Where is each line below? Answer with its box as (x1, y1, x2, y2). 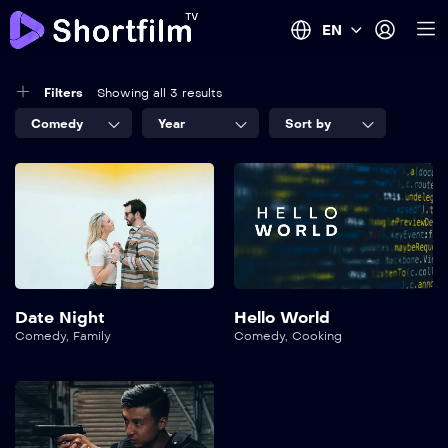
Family (73, 329, 111, 344)
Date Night (15, 308, 105, 328)
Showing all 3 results (97, 86, 222, 100)
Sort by (285, 117, 331, 131)
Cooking (292, 329, 342, 344)
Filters (44, 86, 83, 100)
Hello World (234, 308, 330, 328)
